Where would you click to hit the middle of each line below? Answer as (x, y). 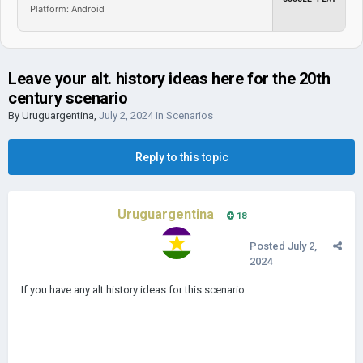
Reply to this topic (181, 157)
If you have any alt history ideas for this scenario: (134, 290)
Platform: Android (67, 9)
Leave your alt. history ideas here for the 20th (169, 79)
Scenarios (190, 115)
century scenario (68, 98)
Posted (269, 246)
